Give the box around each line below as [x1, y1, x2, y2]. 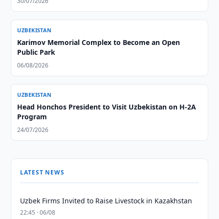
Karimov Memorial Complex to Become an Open [17, 38, 180, 47]
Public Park [17, 47, 56, 57]
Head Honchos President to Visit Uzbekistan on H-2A [17, 102, 197, 111]
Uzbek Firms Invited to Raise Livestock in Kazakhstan [20, 196, 193, 205]
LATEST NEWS [20, 168, 65, 176]
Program [17, 112, 47, 121]
